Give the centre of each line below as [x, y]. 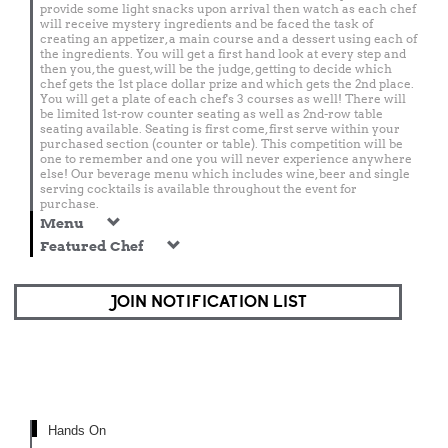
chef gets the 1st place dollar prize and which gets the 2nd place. [227, 83]
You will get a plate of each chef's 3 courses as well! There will [223, 98]
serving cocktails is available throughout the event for [198, 188]
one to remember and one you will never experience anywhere [226, 158]
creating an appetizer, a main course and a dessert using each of [228, 38]
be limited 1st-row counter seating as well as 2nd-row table [211, 113]
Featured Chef [93, 246]
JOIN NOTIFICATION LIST [208, 302]
